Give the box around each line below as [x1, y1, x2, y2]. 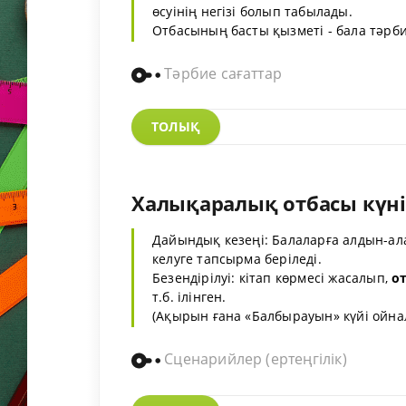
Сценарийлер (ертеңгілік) [160, 349, 347, 370]
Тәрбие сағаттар [160, 63, 283, 84]
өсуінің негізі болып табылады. [152, 2, 353, 20]
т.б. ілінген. [152, 288, 227, 306]
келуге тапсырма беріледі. [152, 250, 322, 268]
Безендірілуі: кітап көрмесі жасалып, [152, 269, 392, 287]
